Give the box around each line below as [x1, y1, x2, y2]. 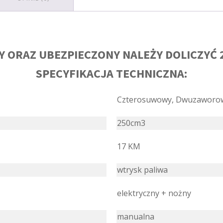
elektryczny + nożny [117, 188, 191, 199]
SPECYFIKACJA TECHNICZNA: [36, 66, 187, 82]
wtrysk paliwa [117, 164, 168, 176]
